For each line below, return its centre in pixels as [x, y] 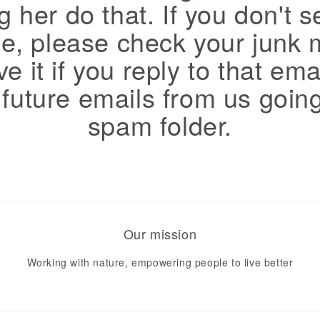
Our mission [160, 234]
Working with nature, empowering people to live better [160, 262]
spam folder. [160, 125]
